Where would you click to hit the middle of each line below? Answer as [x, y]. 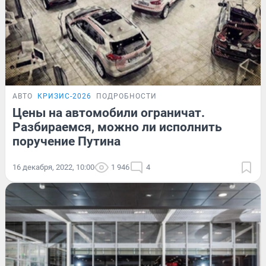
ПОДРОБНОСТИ [126, 96]
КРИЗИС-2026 [64, 96]
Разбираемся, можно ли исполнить [117, 127]
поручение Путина [66, 141]
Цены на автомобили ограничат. [109, 113]
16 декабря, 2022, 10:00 [53, 167]
